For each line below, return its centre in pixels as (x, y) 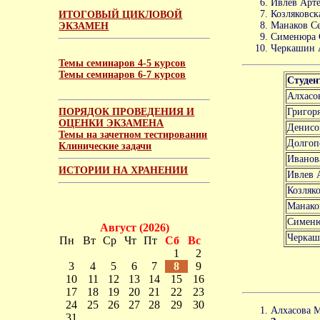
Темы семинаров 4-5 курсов (122, 63)
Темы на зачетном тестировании (133, 134)
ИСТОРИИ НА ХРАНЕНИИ (124, 170)
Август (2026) (134, 227)
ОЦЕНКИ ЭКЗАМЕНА (111, 123)
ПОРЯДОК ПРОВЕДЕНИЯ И (127, 111)
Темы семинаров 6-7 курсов (122, 74)
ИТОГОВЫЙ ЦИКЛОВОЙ (121, 14)
